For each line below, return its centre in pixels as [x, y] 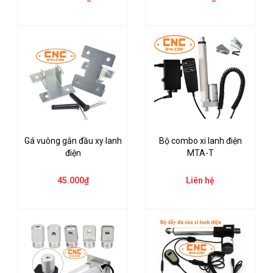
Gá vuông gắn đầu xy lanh [73, 140]
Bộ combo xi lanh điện [200, 140]
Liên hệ [200, 180]
